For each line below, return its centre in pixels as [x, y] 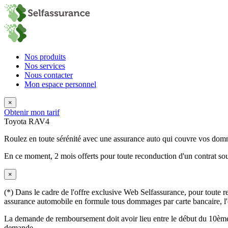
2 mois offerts [76, 156]
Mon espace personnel [60, 84]
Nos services [45, 66]
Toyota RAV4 [27, 121]
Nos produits [45, 57]
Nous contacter [49, 75]
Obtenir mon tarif [32, 112]
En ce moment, [29, 156]
